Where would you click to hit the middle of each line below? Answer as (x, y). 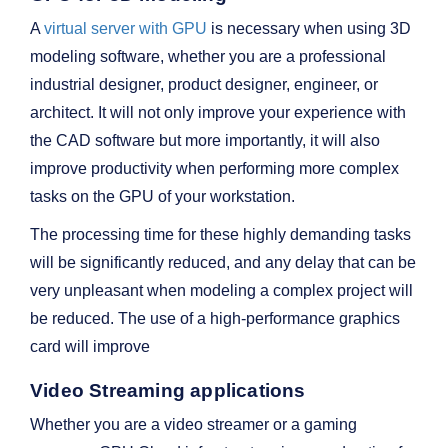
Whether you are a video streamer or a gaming (193, 425)
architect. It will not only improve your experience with (218, 113)
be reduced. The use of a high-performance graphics (215, 319)
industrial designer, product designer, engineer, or (204, 85)
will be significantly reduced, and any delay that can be (223, 263)
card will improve (90, 347)
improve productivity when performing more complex (214, 169)
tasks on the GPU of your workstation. (162, 197)
